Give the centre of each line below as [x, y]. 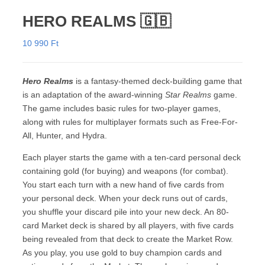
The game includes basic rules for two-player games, [122, 108]
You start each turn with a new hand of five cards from [123, 184]
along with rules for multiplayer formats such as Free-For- [130, 122]
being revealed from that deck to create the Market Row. [128, 239]
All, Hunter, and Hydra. [65, 135]
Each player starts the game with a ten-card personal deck [132, 157]
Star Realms [188, 94]
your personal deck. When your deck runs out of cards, [125, 198]
